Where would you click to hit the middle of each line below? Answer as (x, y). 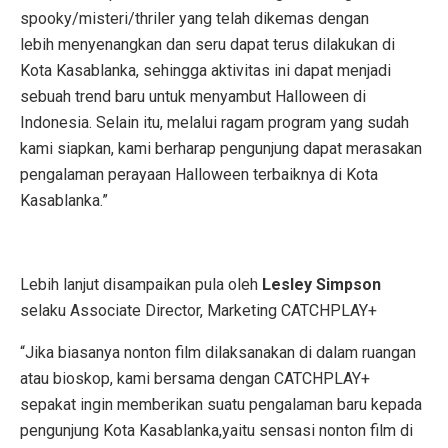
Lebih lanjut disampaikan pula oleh (141, 284)
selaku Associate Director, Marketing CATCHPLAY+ (198, 310)
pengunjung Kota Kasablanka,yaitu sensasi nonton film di (216, 430)
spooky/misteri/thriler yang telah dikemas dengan (194, 18)
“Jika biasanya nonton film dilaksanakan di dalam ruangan (218, 352)
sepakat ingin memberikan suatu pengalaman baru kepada (221, 404)
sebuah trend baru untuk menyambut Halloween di (193, 96)
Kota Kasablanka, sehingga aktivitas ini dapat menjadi (205, 70)
